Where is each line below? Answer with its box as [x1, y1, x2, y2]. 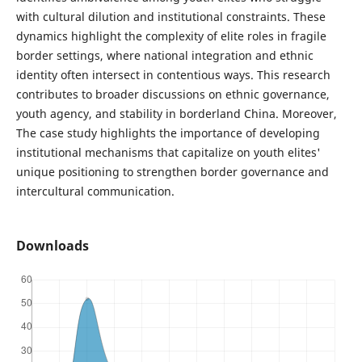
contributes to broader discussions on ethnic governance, [15, 86, 330, 103]
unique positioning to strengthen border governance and [15, 164, 329, 180]
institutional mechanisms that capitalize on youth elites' [15, 145, 321, 161]
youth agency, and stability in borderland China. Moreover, [15, 106, 337, 122]
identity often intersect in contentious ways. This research [15, 67, 330, 83]
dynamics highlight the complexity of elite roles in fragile [15, 28, 326, 44]
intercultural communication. [15, 183, 175, 200]
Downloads [15, 237, 89, 255]
